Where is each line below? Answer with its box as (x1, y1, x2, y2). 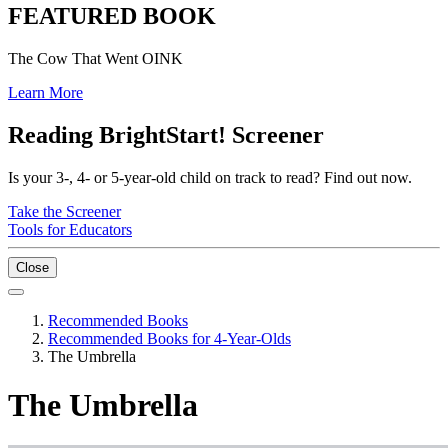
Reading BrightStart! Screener (8, 121, 324, 148)
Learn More (8, 83, 83, 101)
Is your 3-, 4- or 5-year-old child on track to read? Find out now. (8, 168, 412, 186)
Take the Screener (8, 202, 121, 220)
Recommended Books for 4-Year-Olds (48, 329, 291, 347)
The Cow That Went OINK (8, 49, 183, 67)
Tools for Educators (8, 220, 132, 238)
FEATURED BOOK (8, 2, 216, 29)
